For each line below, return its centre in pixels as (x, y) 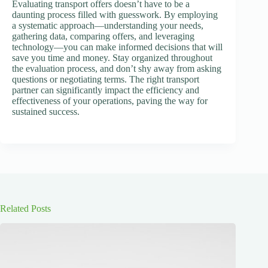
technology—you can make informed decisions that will (117, 47)
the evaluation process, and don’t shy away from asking (117, 68)
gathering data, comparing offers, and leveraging (103, 36)
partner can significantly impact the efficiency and (106, 90)
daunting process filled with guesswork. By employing (115, 14)
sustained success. (46, 111)
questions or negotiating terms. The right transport (106, 79)
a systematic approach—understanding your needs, (108, 25)
